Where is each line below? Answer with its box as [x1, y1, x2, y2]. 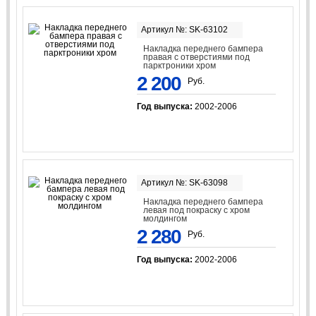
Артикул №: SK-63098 [140, 178, 228, 188]
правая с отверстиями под [143, 51, 250, 62]
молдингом [143, 214, 188, 224]
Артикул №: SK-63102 [140, 24, 228, 35]
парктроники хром [143, 60, 217, 71]
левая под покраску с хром [143, 205, 250, 216]
